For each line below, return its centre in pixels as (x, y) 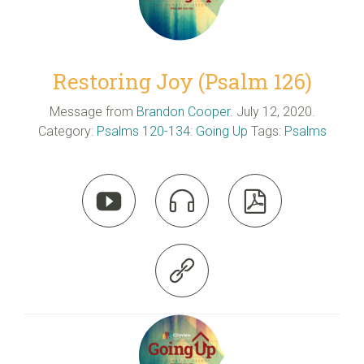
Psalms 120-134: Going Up (172, 131)
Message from (91, 111)
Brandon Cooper (183, 111)
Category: (67, 131)
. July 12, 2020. (272, 111)
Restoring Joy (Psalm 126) (182, 82)
